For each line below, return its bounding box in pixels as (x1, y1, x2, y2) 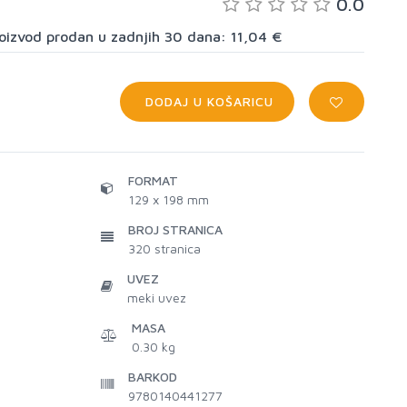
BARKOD (128, 369, 177, 384)
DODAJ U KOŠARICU (141, 94, 274, 109)
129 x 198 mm (128, 192, 209, 207)
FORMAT (128, 173, 178, 188)
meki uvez (127, 290, 186, 305)
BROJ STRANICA (128, 222, 223, 237)
